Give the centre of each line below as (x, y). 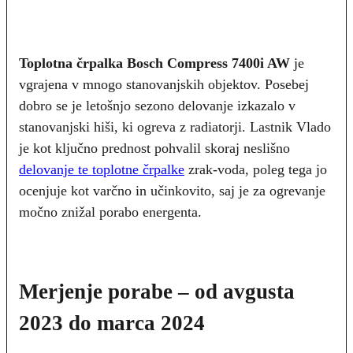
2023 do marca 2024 (112, 323)
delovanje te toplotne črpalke (102, 169)
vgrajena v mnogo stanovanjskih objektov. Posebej (164, 84)
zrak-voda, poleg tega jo (256, 169)
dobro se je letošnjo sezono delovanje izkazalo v (157, 106)
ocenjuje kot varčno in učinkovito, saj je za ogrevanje (172, 191)
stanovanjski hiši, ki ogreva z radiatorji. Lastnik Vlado (175, 127)
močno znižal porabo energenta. (110, 212)
